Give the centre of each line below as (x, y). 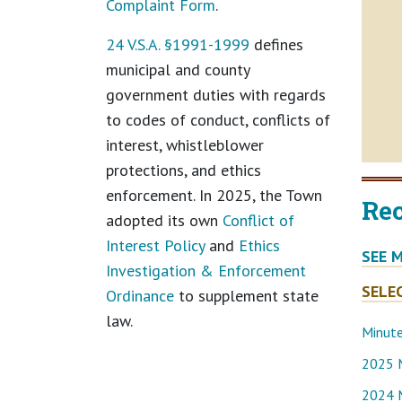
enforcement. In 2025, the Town (214, 195)
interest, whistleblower (185, 144)
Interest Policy (155, 245)
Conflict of (258, 220)
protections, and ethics (184, 170)
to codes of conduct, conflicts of (218, 119)
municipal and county (178, 69)
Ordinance (140, 295)
